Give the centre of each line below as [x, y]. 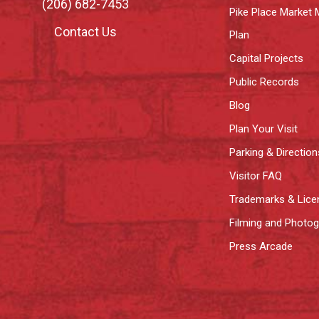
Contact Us [85, 31]
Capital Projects [267, 58]
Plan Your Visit [264, 129]
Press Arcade [261, 246]
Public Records [265, 82]
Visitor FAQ [256, 176]
